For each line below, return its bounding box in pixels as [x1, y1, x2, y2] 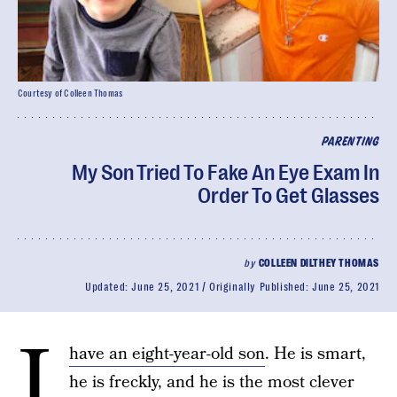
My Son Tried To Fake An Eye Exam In [72, 160, 379, 185]
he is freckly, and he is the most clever [69, 370, 354, 394]
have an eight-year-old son [69, 342, 265, 366]
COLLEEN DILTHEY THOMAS [258, 257, 379, 269]
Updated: [84, 281, 132, 293]
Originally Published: [208, 281, 313, 293]
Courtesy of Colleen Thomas [18, 89, 123, 98]
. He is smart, [265, 342, 366, 366]
